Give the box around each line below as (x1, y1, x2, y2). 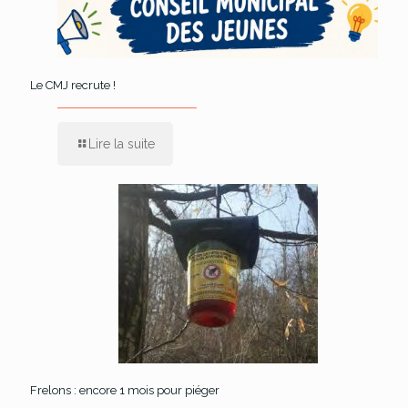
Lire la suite (88, 136, 155, 151)
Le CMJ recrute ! (30, 77, 116, 92)
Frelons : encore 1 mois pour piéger (30, 382, 219, 397)
